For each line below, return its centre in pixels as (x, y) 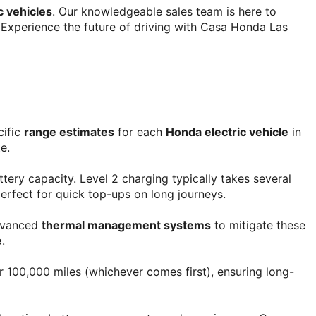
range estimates (69, 132)
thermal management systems (126, 225)
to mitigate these (258, 225)
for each (140, 132)
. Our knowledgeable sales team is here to (164, 11)
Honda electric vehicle (227, 132)
